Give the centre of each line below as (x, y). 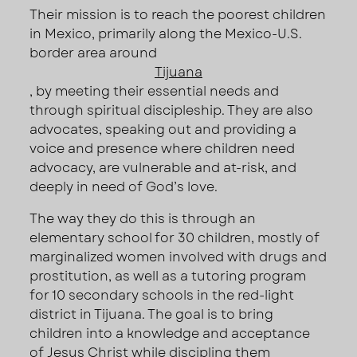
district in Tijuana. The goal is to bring (152, 314)
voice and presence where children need (163, 148)
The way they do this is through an (143, 218)
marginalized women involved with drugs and (178, 257)
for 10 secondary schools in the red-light (162, 295)
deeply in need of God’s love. (124, 186)
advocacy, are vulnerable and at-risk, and (163, 167)
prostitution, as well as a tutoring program (168, 276)
